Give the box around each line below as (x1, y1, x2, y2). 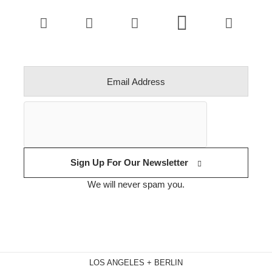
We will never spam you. (87, 179, 185, 190)
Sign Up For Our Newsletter (70, 157, 188, 168)
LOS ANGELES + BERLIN (89, 258, 183, 267)
